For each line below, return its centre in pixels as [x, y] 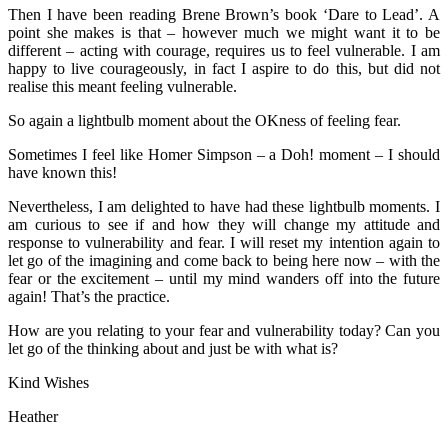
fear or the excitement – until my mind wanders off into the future [224, 278]
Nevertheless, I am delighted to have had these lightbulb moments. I [224, 206]
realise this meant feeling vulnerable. [122, 86]
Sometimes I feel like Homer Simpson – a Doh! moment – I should [224, 154]
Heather [33, 416]
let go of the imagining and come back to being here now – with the [224, 260]
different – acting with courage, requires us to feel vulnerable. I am [224, 50]
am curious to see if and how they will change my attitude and [224, 224]
